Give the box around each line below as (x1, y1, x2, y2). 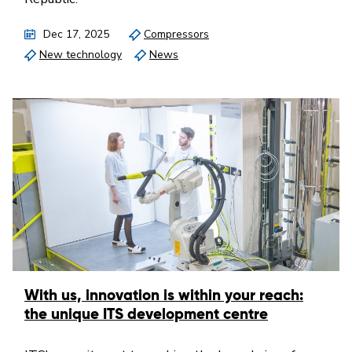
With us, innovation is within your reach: (24, 288, 303, 303)
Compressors (144, 27, 209, 42)
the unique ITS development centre (24, 307, 268, 322)
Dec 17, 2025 (43, 27, 109, 42)
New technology (39, 47, 122, 62)
